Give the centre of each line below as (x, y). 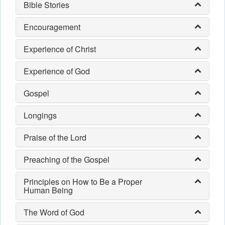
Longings (40, 115)
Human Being (48, 190)
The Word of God (54, 212)
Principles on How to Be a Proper (83, 182)
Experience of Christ (60, 49)
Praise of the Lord (55, 137)
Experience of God (57, 71)
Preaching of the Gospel (67, 159)
